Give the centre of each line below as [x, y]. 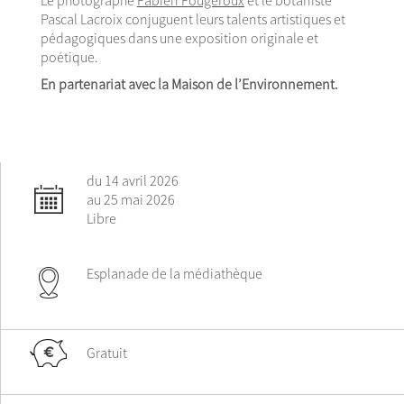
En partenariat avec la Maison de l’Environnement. [189, 84]
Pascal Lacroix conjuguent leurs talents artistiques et [193, 18]
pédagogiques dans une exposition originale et [179, 37]
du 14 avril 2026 [133, 181]
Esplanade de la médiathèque [174, 274]
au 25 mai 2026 [131, 200]
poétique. [69, 56]
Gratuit [107, 353]
